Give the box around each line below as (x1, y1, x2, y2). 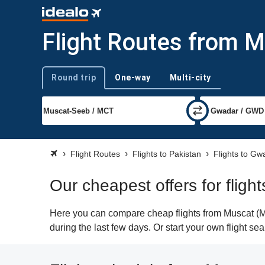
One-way (115, 73, 151, 82)
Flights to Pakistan (132, 149, 201, 159)
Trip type (41, 78, 72, 87)
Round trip (51, 73, 96, 82)
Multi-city (169, 73, 211, 82)
